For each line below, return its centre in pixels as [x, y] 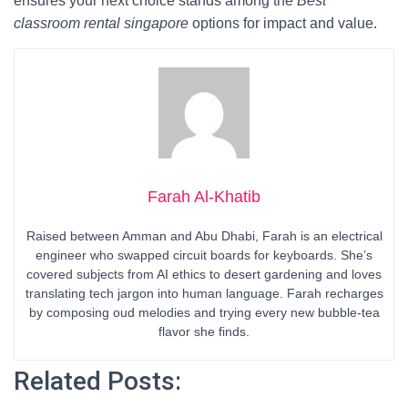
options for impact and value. [283, 23]
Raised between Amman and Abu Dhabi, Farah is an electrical [204, 236]
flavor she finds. [204, 331]
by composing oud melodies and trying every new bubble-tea [204, 312]
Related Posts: [97, 381]
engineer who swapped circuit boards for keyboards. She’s [204, 255]
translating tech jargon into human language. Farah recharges [204, 293]
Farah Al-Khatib [204, 197]
